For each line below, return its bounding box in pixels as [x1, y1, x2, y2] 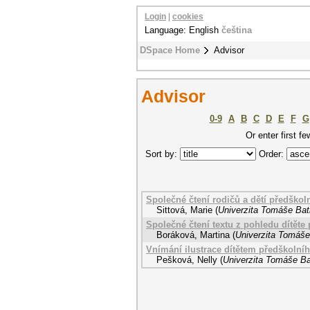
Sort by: [145, 149, 180, 159]
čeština [221, 25, 252, 35]
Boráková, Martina [156, 230, 230, 240]
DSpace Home [140, 45, 200, 55]
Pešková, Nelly [156, 255, 217, 265]
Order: [256, 149, 286, 159]
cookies [172, 12, 203, 21]
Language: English [145, 25, 221, 35]
